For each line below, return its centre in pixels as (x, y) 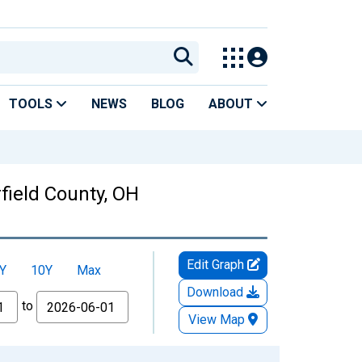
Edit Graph (217, 264)
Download (217, 292)
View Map (217, 319)
